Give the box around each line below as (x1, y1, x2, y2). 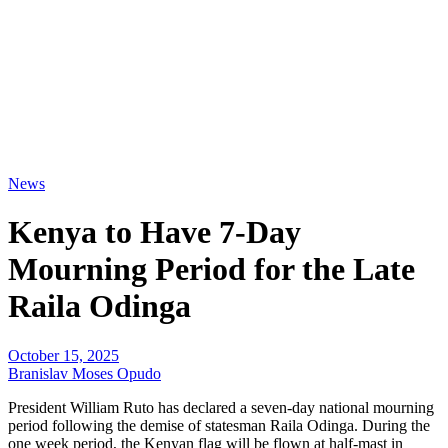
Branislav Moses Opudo (8, 364, 161, 382)
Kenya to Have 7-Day (8, 214, 301, 251)
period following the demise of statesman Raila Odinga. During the (8, 416, 430, 434)
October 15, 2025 (8, 346, 119, 364)
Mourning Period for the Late (8, 251, 415, 288)
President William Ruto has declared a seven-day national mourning (8, 398, 434, 416)
